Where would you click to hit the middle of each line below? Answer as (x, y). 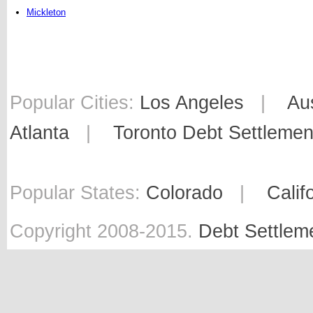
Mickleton (46, 12)
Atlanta (39, 133)
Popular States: (78, 193)
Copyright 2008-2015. (104, 231)
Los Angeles (192, 103)
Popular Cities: (75, 103)
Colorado (184, 193)
